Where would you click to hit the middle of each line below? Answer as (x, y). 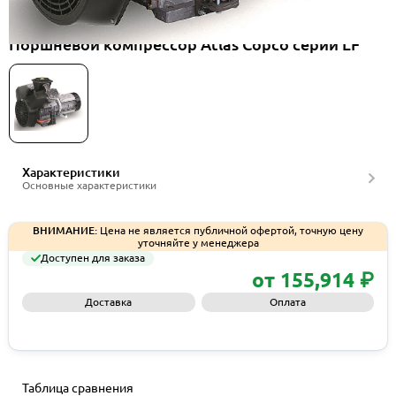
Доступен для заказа (93, 258)
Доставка (109, 302)
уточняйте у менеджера (198, 242)
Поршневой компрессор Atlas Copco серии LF (184, 44)
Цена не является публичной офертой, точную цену (230, 230)
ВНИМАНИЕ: (65, 230)
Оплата (287, 302)
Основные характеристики (89, 185)
